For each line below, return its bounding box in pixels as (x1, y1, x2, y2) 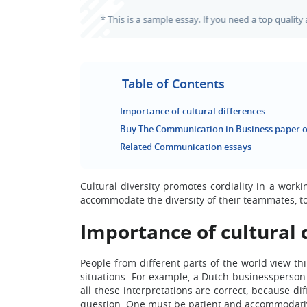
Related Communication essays (120, 140, 251, 153)
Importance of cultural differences (120, 105, 265, 117)
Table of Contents (122, 75, 225, 92)
